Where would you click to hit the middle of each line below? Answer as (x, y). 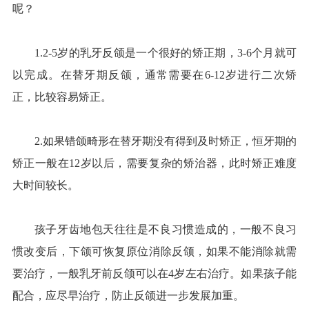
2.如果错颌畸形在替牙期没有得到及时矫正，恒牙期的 (166, 141)
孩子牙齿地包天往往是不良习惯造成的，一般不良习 (166, 229)
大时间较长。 (45, 185)
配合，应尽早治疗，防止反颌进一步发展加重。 (128, 295)
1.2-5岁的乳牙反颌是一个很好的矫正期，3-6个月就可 (166, 52)
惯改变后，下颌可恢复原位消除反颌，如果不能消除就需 (154, 251)
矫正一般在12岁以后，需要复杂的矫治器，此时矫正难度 (154, 163)
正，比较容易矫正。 (62, 97)
